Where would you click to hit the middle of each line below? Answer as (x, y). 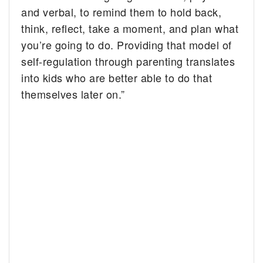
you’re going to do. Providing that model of (127, 45)
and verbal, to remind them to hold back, (122, 12)
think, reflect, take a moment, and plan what (130, 28)
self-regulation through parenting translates (128, 61)
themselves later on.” (73, 94)
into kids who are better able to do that (117, 78)
